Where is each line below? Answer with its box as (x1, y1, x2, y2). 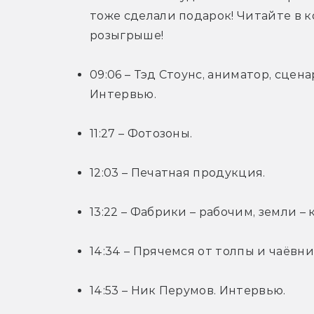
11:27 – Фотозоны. (90, 127, 193, 141)
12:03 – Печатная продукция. (90, 166, 266, 180)
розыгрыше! (90, 29, 164, 43)
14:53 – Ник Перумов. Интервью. (90, 284, 286, 298)
